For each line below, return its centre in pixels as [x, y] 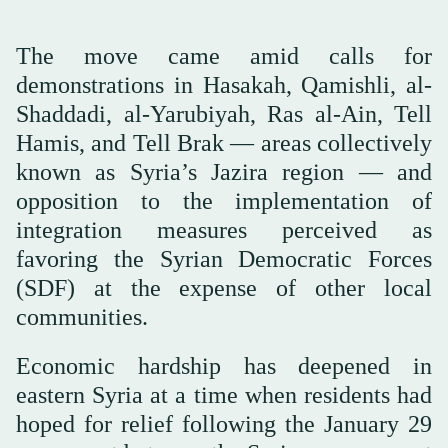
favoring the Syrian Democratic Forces [224, 258]
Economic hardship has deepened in [224, 365]
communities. [82, 316]
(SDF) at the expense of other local [224, 287]
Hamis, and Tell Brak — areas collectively [224, 142]
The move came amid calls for [224, 55]
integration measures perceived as [224, 229]
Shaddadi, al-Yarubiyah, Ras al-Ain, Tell [224, 113]
